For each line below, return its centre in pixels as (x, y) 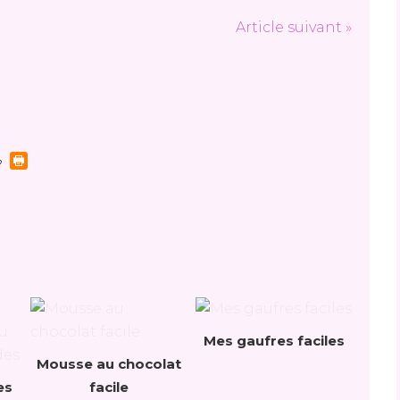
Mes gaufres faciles (274, 341)
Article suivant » (294, 27)
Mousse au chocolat (108, 364)
